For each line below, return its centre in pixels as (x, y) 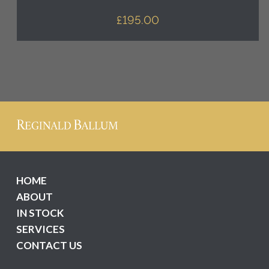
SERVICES (40, 229)
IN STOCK (40, 213)
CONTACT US (49, 245)
